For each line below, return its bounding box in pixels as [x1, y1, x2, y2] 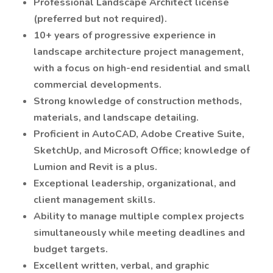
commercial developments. [34, 78, 161, 91]
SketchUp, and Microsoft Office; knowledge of [34, 144, 250, 157]
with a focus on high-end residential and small [34, 62, 250, 75]
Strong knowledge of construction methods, [34, 94, 242, 108]
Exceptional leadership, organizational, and [34, 177, 236, 190]
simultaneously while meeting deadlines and [34, 226, 245, 239]
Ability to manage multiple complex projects [34, 210, 244, 223]
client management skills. [34, 193, 155, 207]
